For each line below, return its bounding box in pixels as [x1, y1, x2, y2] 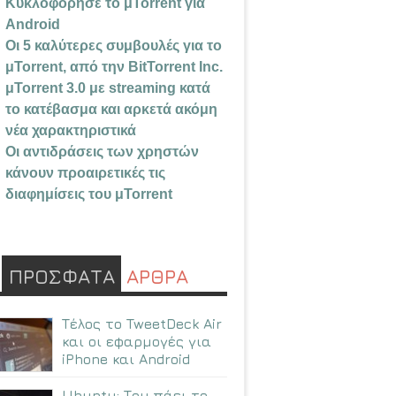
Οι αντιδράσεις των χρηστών [5, 144, 199, 160]
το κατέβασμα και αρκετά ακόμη [5, 102, 217, 118]
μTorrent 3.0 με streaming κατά [5, 80, 210, 96]
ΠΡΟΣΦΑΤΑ [8, 265, 115, 289]
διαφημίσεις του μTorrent [5, 187, 172, 202]
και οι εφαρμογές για [62, 333, 211, 350]
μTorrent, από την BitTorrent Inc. [5, 59, 223, 75]
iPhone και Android [62, 351, 190, 368]
